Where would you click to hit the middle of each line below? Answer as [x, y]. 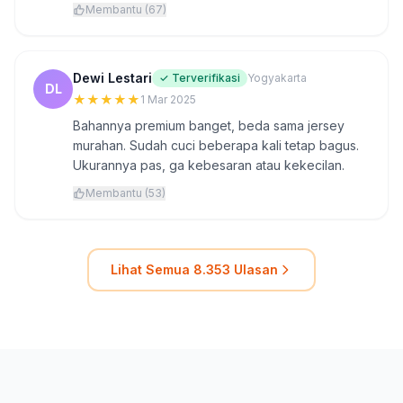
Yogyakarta [277, 78]
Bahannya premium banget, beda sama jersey [209, 125]
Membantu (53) [125, 193]
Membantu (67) [126, 9]
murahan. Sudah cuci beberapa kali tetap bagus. [216, 145]
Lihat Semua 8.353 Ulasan [194, 269]
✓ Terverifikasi [200, 78]
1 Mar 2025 [168, 99]
